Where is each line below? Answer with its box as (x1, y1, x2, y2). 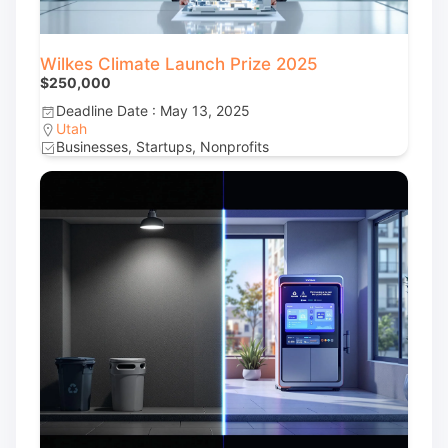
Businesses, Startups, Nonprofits (56, 138, 269, 155)
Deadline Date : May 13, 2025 (56, 102, 250, 119)
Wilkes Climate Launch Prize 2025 (40, 54, 318, 74)
